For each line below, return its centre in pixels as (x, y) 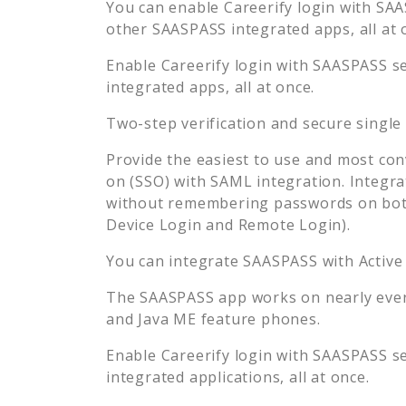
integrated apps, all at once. (211, 87)
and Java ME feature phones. (213, 319)
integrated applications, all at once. (238, 377)
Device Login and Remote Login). (228, 224)
